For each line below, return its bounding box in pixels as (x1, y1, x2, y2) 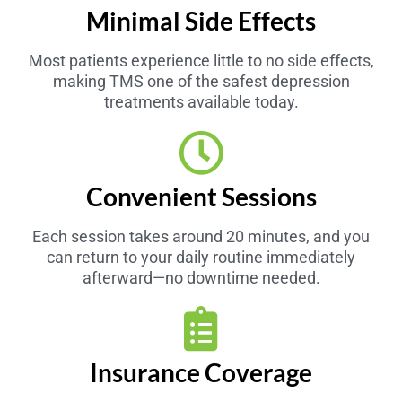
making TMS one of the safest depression (52, 71, 350, 91)
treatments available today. (103, 92, 299, 111)
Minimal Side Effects (86, 4, 316, 36)
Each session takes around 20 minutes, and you (32, 226, 370, 246)
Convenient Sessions (85, 180, 317, 212)
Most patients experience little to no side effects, (28, 50, 374, 70)
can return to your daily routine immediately (47, 247, 355, 267)
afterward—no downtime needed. (82, 267, 320, 287)
